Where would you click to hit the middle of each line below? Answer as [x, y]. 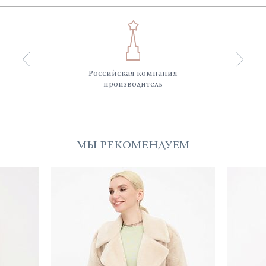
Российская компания [133, 73]
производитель [133, 84]
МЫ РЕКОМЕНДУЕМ [133, 144]
